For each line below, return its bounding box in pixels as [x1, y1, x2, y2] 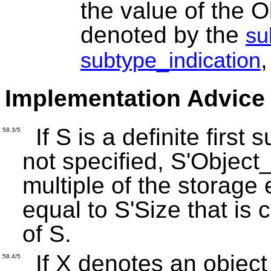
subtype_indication [80, 48, 261, 73]
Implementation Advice [5, 85, 265, 112]
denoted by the [80, 22, 246, 48]
